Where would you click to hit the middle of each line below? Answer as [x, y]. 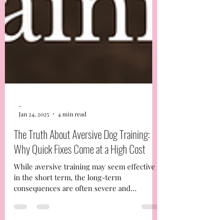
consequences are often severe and [72, 213]
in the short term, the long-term [68, 202]
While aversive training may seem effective [84, 191]
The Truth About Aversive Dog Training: [82, 159]
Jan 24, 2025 [34, 138]
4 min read [72, 138]
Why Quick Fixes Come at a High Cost [80, 173]
